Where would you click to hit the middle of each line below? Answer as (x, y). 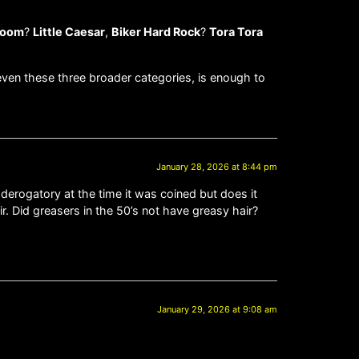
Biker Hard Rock (156, 32)
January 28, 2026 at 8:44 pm (217, 166)
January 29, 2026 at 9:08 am (217, 309)
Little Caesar (69, 32)
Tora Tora (236, 32)
